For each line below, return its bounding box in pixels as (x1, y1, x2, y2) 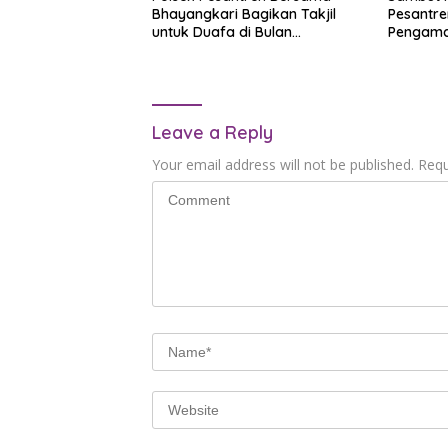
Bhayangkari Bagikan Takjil (152, 5, 336, 24)
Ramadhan (152, 41, 226, 60)
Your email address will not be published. (152, 155, 414, 175)
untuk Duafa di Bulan (152, 23, 292, 42)
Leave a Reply (152, 121, 273, 145)
